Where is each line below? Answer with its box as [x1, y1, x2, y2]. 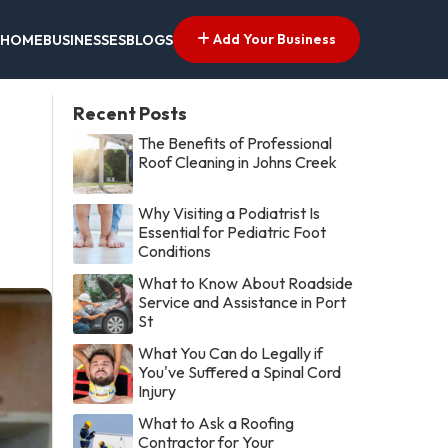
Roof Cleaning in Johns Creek [138, 151, 338, 172]
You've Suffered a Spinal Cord [138, 361, 342, 382]
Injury [138, 380, 177, 401]
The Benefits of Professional [138, 132, 333, 153]
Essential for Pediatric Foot [138, 221, 327, 242]
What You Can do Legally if [138, 342, 324, 363]
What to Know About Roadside [138, 272, 354, 293]
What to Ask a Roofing [138, 412, 295, 433]
